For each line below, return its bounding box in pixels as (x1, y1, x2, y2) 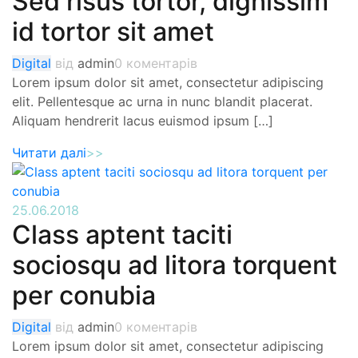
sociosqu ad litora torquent (12, 249, 337, 280)
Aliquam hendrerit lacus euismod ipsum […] (12, 113, 273, 129)
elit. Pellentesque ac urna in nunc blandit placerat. (12, 93, 312, 109)
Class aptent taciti (12, 219, 233, 250)
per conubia (12, 280, 156, 311)
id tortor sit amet (12, 16, 214, 47)
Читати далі (12, 145, 86, 161)
